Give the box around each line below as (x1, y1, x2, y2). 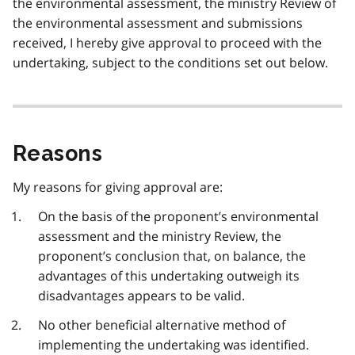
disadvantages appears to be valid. (38, 287, 245, 305)
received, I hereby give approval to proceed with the (13, 34, 322, 52)
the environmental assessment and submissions (13, 14, 303, 32)
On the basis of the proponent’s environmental (38, 208, 319, 226)
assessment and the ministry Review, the (38, 227, 281, 246)
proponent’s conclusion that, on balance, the (38, 247, 306, 265)
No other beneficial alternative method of (38, 316, 285, 334)
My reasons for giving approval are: (13, 178, 223, 197)
